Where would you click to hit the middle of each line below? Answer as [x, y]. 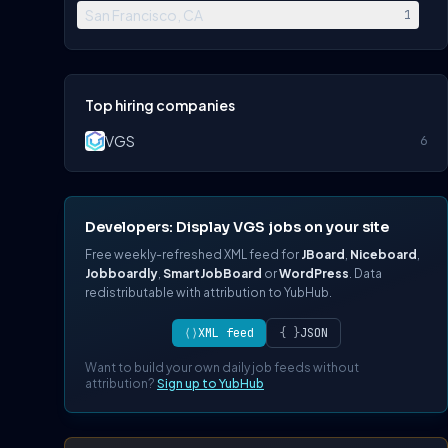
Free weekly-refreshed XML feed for [193, 255]
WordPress [314, 274]
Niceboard [383, 255]
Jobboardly [121, 274]
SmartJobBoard [212, 274]
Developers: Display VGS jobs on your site [237, 227]
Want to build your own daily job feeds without [222, 368]
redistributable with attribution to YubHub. [208, 293]
